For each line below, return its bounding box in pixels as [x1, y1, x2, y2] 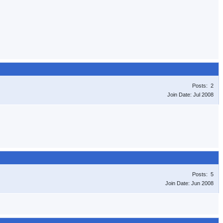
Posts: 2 [192, 83, 214, 89]
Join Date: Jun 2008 [165, 180, 214, 186]
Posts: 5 [192, 171, 214, 177]
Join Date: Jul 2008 [167, 92, 214, 98]
